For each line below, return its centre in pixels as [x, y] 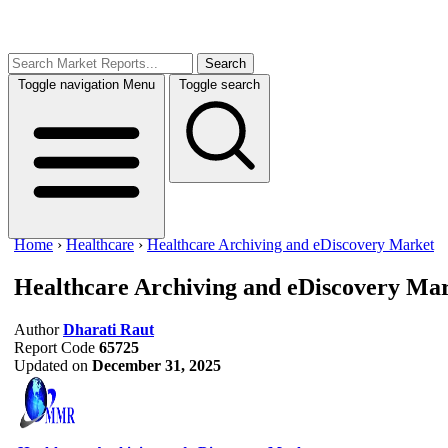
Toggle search [219, 84]
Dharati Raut [108, 329]
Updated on [51, 365]
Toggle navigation [68, 84]
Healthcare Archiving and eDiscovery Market [290, 244]
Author [36, 329]
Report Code [54, 347]
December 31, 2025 [156, 365]
